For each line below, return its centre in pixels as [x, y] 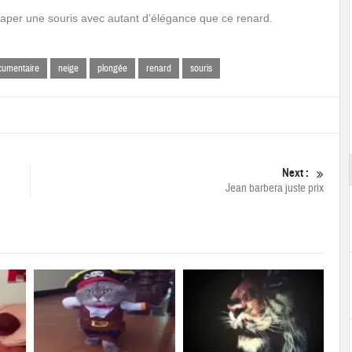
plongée [112, 68]
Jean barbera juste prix [274, 188]
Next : [295, 173]
